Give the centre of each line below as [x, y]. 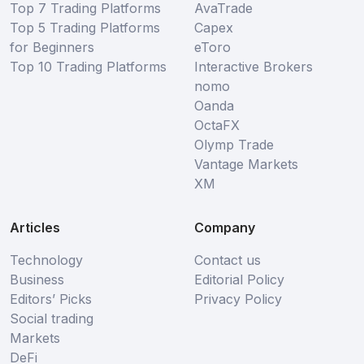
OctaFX [217, 126]
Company [225, 228]
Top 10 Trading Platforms [88, 67]
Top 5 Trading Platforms [85, 28]
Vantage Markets [246, 165]
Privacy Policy [238, 299]
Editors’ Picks [51, 299]
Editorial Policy [239, 280]
